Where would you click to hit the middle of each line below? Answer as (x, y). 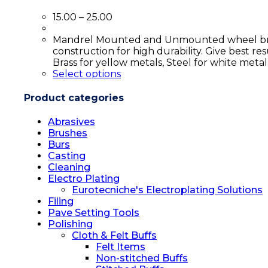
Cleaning (69, 167)
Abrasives (71, 122)
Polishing (70, 224)
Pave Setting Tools (94, 213)
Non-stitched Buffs (142, 258)
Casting (67, 156)
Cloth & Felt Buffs (114, 236)
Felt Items (121, 247)
